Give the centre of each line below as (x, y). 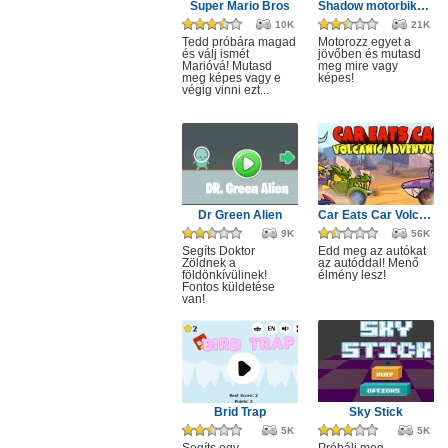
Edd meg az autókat (372, 251)
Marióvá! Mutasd (227, 66)
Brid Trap (240, 412)
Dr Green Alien (240, 215)
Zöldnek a (209, 263)
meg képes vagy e (231, 78)
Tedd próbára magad (239, 42)
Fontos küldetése (228, 287)
